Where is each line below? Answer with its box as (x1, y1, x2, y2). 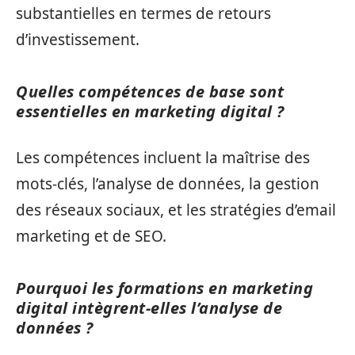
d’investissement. (16, 29, 139, 50)
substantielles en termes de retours (16, 2, 271, 24)
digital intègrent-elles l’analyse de (16, 297, 282, 319)
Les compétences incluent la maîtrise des (16, 147, 310, 169)
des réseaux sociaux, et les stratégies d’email (16, 200, 336, 221)
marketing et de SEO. (16, 226, 166, 247)
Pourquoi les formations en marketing (16, 277, 313, 300)
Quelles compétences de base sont (16, 80, 284, 102)
